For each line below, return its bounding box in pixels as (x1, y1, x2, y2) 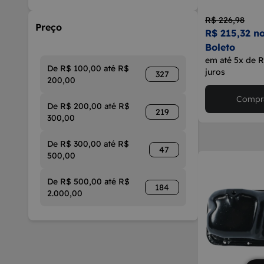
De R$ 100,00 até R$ (47, 63, 129, 74)
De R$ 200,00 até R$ (47, 101, 130, 111)
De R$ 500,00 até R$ (47, 176, 130, 187)
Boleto (205, 41, 235, 53)
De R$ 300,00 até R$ (47, 138, 129, 149)
